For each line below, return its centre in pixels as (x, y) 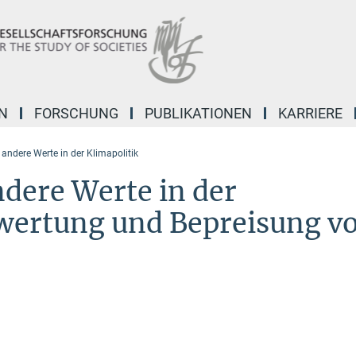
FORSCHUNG (76, 113)
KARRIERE (310, 113)
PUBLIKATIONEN (198, 113)
